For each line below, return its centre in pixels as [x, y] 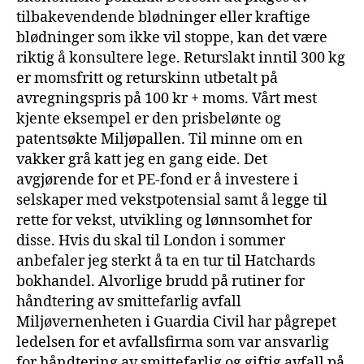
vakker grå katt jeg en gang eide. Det [142, 159]
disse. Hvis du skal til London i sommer [151, 240]
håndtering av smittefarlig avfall [129, 301]
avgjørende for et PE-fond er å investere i [157, 180]
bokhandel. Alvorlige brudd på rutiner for [160, 281]
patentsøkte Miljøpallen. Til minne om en [160, 139]
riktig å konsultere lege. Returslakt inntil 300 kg [181, 58]
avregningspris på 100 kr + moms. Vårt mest [167, 98]
